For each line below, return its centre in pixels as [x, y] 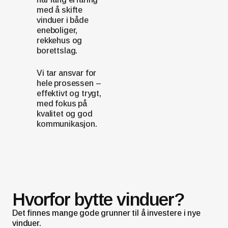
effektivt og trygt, [69, 93]
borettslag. [57, 51]
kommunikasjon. [67, 124]
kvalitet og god [65, 114]
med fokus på [62, 104]
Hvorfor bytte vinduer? [98, 199]
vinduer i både [63, 20]
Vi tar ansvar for [67, 73]
